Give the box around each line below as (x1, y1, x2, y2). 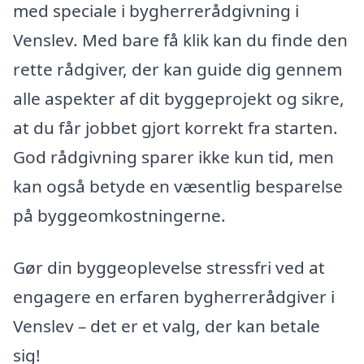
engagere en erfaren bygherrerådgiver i (13, 284, 335, 308)
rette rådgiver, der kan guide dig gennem (13, 58, 342, 81)
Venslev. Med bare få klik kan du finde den (13, 28, 348, 52)
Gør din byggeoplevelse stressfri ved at (13, 255, 325, 279)
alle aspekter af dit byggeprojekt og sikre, (13, 87, 344, 110)
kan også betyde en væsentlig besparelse (13, 175, 343, 198)
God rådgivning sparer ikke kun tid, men (13, 145, 334, 169)
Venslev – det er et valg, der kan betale (13, 314, 320, 337)
